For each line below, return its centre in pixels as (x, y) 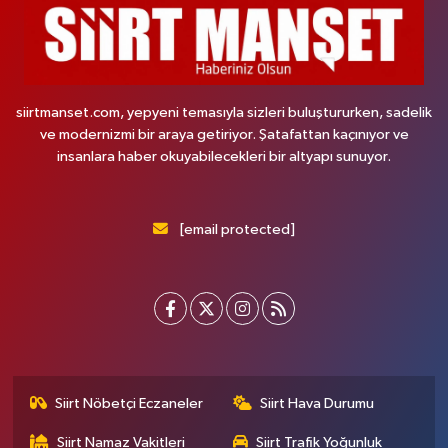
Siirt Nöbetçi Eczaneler (129, 404)
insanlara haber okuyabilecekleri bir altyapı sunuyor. (224, 157)
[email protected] (237, 230)
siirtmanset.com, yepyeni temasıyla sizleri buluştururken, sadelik (224, 113)
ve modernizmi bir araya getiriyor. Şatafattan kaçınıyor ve (224, 135)
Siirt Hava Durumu (317, 404)
